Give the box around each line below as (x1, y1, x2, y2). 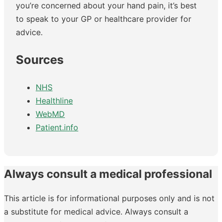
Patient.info (36, 122, 78, 132)
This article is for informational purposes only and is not (4, 193, 215, 203)
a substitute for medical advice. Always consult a (4, 206, 188, 217)
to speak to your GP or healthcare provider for (16, 14, 191, 24)
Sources (16, 53, 63, 67)
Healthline (36, 95, 73, 106)
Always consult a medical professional (4, 166, 212, 180)
